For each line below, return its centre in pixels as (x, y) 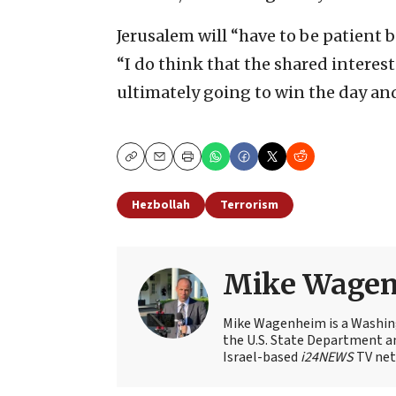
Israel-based (262, 357)
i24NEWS (327, 357)
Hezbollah (161, 205)
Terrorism (249, 205)
